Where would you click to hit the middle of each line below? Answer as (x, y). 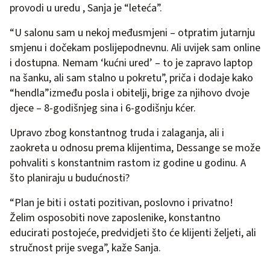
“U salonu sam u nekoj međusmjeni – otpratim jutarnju (132, 33)
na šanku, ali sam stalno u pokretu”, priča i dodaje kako (131, 78)
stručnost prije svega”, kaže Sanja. (85, 248)
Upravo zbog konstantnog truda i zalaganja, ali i (117, 133)
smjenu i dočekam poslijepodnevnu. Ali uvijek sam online (135, 48)
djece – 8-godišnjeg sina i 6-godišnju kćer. (103, 108)
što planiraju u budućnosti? (70, 178)
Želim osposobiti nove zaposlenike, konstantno (115, 218)
